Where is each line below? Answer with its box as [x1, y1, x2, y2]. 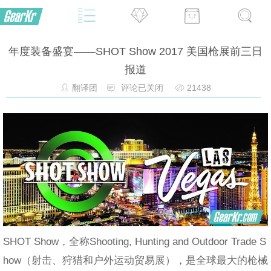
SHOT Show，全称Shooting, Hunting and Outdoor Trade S [3, 235, 266, 247]
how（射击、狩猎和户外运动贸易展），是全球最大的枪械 [3, 253, 268, 266]
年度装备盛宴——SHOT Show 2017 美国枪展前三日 [8, 45, 263, 57]
